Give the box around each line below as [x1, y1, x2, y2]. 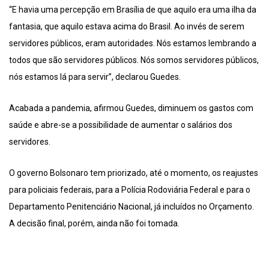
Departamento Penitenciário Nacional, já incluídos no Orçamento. [9, 202, 254, 212]
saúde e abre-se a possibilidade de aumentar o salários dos [9, 120, 232, 130]
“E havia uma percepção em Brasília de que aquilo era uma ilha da [9, 5, 256, 15]
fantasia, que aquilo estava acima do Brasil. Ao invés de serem [9, 22, 244, 32]
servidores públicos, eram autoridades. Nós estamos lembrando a [9, 38, 256, 49]
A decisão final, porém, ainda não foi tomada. [9, 219, 180, 229]
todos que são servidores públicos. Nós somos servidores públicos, [9, 55, 259, 65]
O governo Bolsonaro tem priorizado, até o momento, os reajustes [9, 168, 258, 178]
